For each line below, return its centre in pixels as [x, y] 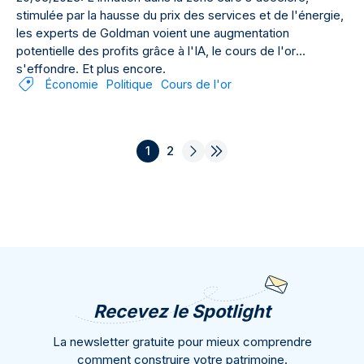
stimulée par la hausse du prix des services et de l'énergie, [180, 15]
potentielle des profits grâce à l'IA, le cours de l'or [156, 51]
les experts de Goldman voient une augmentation [153, 33]
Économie [72, 84]
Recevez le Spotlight [182, 311]
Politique [130, 84]
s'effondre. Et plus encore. [91, 69]
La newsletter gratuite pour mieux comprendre [182, 342]
